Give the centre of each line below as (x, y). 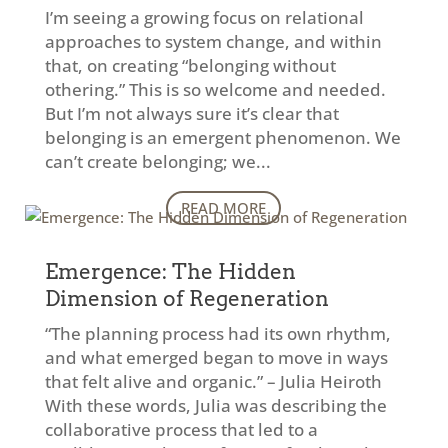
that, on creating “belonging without (190, 65)
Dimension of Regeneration (186, 298)
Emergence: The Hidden (170, 271)
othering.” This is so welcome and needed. (215, 89)
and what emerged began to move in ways (216, 357)
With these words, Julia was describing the (215, 405)
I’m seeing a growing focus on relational (204, 17)
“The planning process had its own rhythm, (217, 333)
